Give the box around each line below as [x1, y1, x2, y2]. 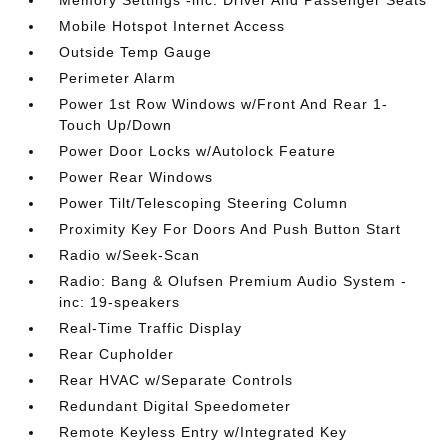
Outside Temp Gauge [59, 44, 213, 60]
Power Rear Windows [59, 169, 214, 185]
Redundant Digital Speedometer [59, 398, 292, 414]
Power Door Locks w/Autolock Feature [59, 143, 337, 159]
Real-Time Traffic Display [59, 320, 243, 336]
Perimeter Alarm [59, 70, 177, 86]
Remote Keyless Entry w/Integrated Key [59, 424, 348, 440]
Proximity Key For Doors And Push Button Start [59, 221, 402, 237]
